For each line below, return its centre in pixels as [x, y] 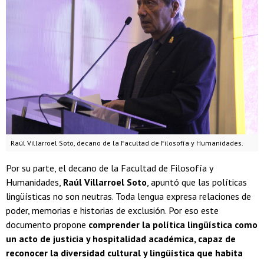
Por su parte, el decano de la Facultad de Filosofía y [109, 168]
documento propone [47, 225]
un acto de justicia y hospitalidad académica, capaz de [121, 239]
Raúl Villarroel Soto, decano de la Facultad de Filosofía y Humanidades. [127, 143]
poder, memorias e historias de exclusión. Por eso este [112, 211]
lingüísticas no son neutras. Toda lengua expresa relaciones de [128, 197]
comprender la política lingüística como [173, 225]
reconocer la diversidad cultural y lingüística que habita [124, 253]
